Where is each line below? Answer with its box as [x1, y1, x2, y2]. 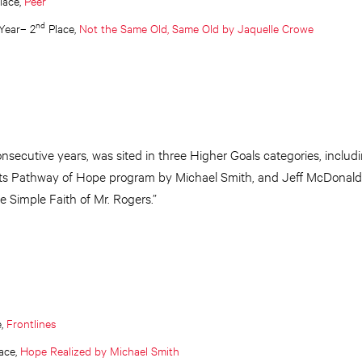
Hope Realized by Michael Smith [20, 343, 179, 358]
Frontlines [6, 315, 56, 330]
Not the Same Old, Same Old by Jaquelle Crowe [79, 20, 314, 36]
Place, [45, 20, 79, 36]
